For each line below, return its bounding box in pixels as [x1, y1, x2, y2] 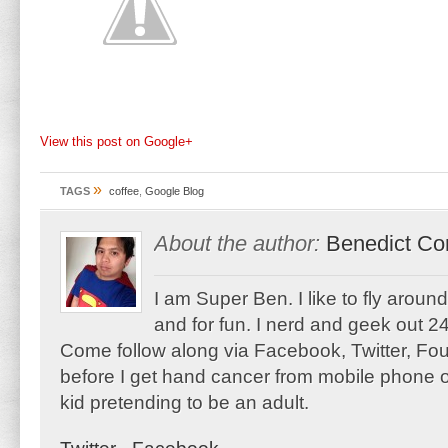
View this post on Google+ [40, 134, 193, 149]
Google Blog [145, 185, 204, 197]
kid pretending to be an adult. [60, 392, 309, 413]
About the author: [154, 231, 320, 256]
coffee [109, 185, 139, 197]
